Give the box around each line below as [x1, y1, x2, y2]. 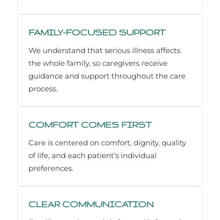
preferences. [28, 164, 73, 173]
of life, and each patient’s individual [28, 151, 157, 161]
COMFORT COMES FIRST [28, 120, 152, 130]
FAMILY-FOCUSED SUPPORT [28, 27, 165, 37]
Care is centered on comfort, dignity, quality [28, 138, 186, 148]
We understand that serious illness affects [28, 46, 180, 55]
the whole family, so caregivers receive [28, 58, 167, 68]
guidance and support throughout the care [28, 71, 186, 81]
